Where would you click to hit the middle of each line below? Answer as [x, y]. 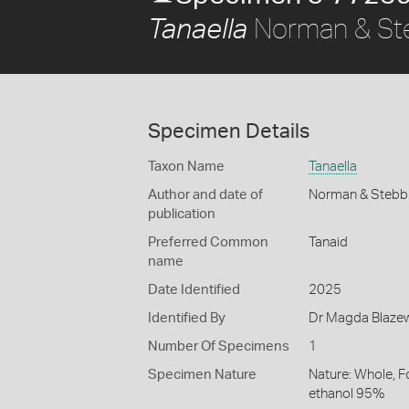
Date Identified [194, 290]
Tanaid [328, 242]
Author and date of [205, 195]
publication [182, 214]
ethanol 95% [346, 394]
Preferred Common [208, 242]
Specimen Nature [202, 375]
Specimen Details [229, 131]
